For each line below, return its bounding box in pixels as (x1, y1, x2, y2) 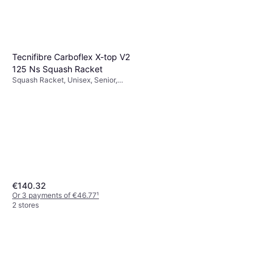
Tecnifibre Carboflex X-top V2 (12, 51, 130, 62)
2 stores (12, 200, 39, 209)
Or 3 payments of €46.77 (12, 190, 97, 200)
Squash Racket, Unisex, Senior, (12, 75, 117, 84)
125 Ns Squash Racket (12, 63, 103, 74)
